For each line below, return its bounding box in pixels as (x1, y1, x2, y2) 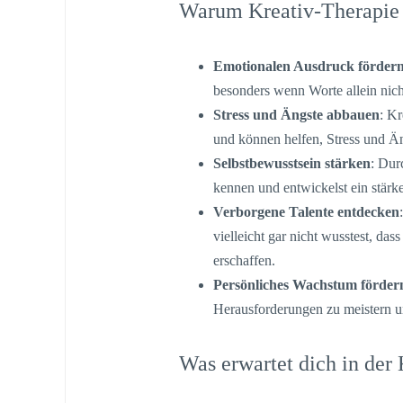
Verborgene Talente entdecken (213, 203, 400, 219)
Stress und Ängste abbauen (213, 106, 381, 122)
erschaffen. (213, 252, 276, 268)
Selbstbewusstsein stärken (213, 155, 372, 171)
